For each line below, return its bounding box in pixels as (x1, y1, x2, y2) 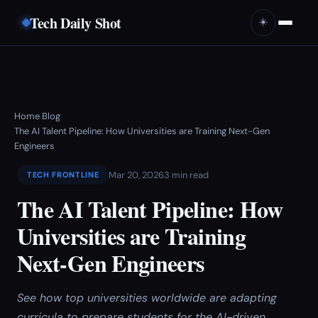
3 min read (164, 168, 209, 181)
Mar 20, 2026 (109, 168, 165, 181)
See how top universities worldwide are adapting (17, 290, 277, 305)
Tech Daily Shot (30, 12, 121, 33)
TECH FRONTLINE (27, 170, 99, 180)
